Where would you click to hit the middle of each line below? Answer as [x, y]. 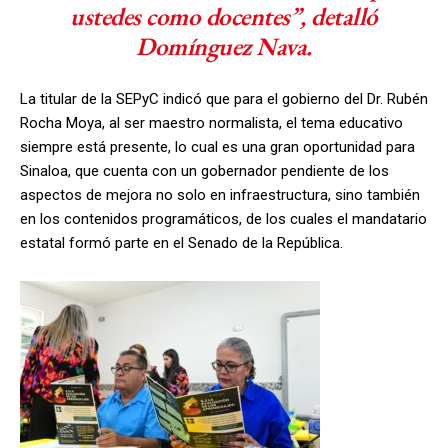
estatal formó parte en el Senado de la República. [181, 243]
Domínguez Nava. [224, 46]
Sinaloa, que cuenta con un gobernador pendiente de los [204, 171]
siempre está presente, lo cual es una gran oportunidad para [217, 147]
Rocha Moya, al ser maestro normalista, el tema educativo [211, 123]
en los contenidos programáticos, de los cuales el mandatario [223, 219]
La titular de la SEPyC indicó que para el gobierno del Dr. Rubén [224, 99]
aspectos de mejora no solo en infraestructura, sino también [220, 195]
